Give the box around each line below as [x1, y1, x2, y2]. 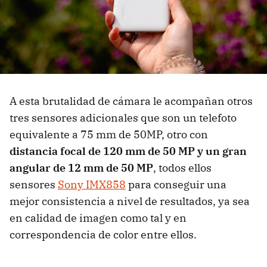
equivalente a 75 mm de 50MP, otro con [10, 128, 208, 142]
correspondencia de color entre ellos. [10, 228, 197, 242]
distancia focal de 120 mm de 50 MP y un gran [10, 144, 247, 159]
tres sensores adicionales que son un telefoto [10, 111, 237, 125]
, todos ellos [153, 161, 212, 175]
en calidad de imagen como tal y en [10, 211, 187, 225]
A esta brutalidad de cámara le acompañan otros [10, 94, 253, 108]
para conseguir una [126, 178, 226, 192]
